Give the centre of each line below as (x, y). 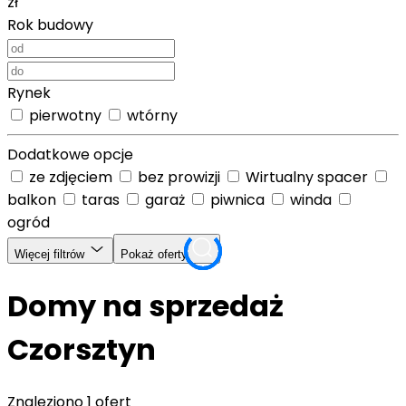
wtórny (150, 116)
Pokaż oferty (156, 255)
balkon (34, 200)
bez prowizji (179, 178)
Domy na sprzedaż (145, 305)
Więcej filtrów (51, 255)
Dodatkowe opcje (70, 155)
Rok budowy (50, 25)
